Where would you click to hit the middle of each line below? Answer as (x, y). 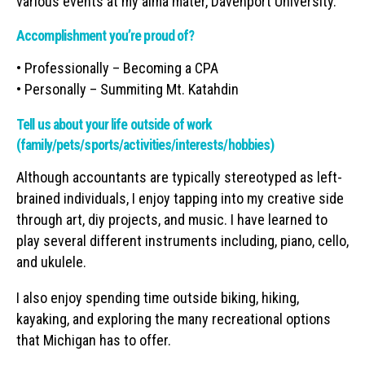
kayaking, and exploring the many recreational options (174, 319)
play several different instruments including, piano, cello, (182, 241)
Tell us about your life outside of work (114, 125)
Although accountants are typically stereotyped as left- (179, 178)
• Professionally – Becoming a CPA (117, 68)
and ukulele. (51, 262)
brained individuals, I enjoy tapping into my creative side (180, 199)
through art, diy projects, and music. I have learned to (172, 220)
